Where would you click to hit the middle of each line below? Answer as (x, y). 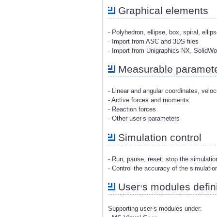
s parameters (161, 119)
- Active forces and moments (148, 100)
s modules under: (178, 208)
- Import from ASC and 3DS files (153, 42)
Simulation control (158, 137)
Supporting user (130, 208)
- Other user (125, 119)
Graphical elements (162, 11)
